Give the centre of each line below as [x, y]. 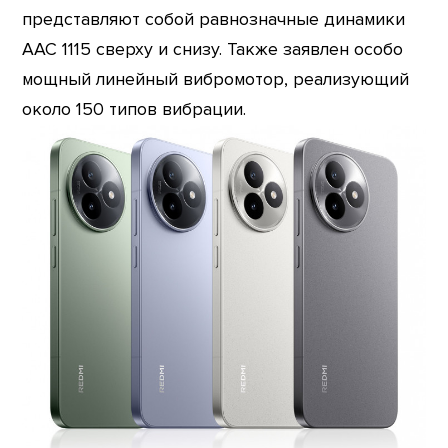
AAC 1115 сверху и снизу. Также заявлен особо [213, 50]
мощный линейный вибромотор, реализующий [216, 80]
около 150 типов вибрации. [134, 110]
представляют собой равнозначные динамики [214, 20]
